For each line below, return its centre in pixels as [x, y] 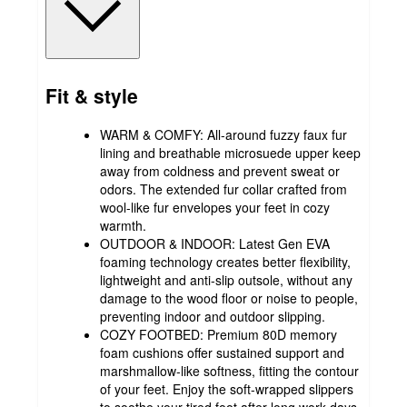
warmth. [123, 225]
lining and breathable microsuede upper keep [230, 152]
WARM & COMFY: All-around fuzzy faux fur [223, 134]
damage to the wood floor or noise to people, [229, 298]
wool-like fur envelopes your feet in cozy [215, 207]
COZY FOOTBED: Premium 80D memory [218, 334]
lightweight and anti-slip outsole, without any [226, 279]
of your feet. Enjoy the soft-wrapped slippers [227, 388]
